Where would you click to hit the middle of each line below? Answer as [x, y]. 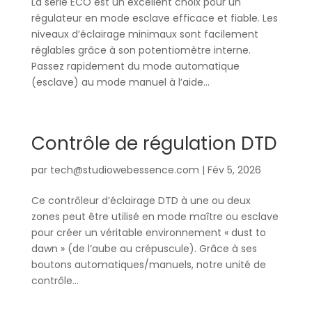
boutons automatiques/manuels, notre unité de [148, 265]
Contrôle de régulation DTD [154, 143]
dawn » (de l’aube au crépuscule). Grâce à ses [144, 249]
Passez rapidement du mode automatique [135, 66]
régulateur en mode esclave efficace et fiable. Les [154, 18]
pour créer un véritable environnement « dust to [148, 233]
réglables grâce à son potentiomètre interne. [141, 50]
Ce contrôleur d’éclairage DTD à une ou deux [141, 201]
